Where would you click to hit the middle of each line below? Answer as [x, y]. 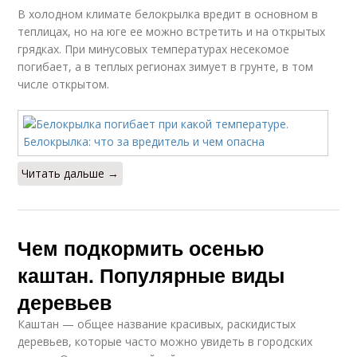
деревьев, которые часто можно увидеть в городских [165, 341]
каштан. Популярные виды [151, 275]
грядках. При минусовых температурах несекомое [154, 49]
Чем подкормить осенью [141, 247]
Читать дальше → [71, 173]
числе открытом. [64, 84]
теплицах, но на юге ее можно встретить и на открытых [172, 31]
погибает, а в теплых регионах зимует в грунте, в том [166, 66]
